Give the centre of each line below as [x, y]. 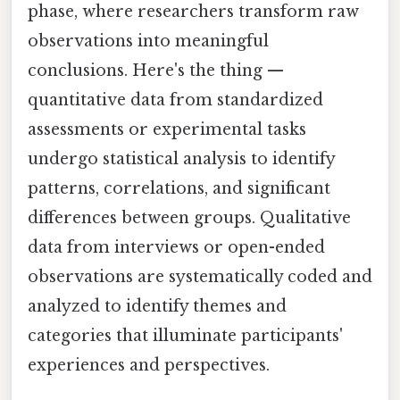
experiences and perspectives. [149, 365]
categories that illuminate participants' [185, 335]
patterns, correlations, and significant [179, 188]
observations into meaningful [148, 41]
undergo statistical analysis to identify [181, 158]
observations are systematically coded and [200, 276]
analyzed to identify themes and [157, 306]
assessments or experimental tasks [167, 129]
